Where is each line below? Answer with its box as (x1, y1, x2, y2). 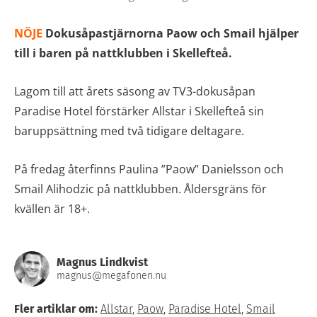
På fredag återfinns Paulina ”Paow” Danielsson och (14, 161, 284, 178)
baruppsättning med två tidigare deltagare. (14, 123, 244, 139)
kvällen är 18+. (14, 201, 90, 217)
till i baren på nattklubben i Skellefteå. (14, 45, 232, 62)
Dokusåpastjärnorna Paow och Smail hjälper (45, 25, 299, 42)
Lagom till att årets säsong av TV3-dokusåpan (14, 83, 255, 100)
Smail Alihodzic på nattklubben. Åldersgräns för (14, 181, 267, 197)
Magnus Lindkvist (57, 255, 148, 270)
